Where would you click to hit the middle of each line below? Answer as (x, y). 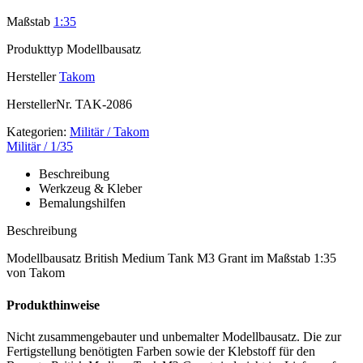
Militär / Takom (109, 132)
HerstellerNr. (39, 105)
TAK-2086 (102, 105)
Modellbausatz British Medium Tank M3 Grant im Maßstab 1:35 (171, 258)
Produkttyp (35, 49)
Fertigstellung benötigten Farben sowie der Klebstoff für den (161, 351)
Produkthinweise (53, 305)
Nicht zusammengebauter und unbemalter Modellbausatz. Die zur (174, 336)
